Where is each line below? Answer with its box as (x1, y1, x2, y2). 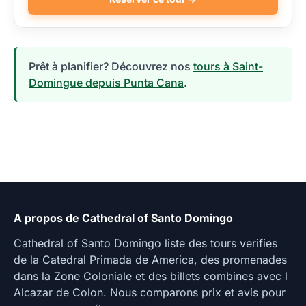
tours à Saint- (193, 59, 263, 74)
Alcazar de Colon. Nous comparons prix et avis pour (14, 286, 286, 300)
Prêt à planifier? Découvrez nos (29, 59, 193, 74)
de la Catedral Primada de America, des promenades (14, 253, 287, 267)
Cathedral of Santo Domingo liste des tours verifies (14, 236, 277, 251)
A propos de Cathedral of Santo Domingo (14, 211, 233, 225)
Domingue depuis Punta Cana (29, 76, 184, 90)
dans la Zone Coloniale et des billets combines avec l (14, 269, 288, 283)
